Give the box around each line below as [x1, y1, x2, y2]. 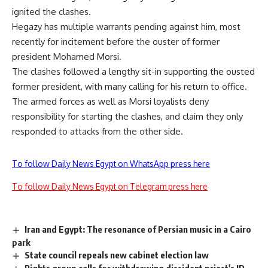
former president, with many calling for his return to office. [12, 81, 247, 93]
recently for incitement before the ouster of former [12, 36, 220, 48]
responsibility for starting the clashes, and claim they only [12, 111, 243, 123]
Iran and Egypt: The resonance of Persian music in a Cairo [25, 224, 252, 235]
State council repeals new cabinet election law [25, 249, 209, 261]
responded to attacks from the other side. [12, 126, 183, 138]
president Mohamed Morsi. [12, 51, 121, 63]
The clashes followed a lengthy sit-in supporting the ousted [12, 66, 255, 78]
